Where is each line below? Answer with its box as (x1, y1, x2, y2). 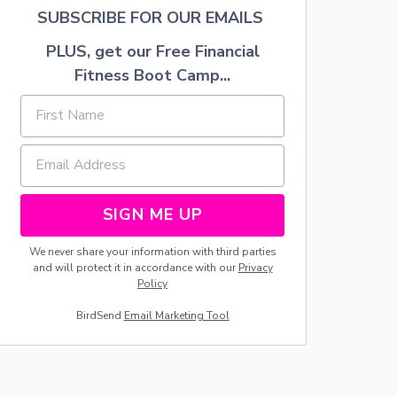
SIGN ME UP (102, 204, 203, 225)
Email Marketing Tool (123, 307, 230, 323)
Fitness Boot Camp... (74, 64, 230, 86)
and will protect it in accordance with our (32, 260, 238, 275)
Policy (137, 276, 167, 291)
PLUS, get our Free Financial (45, 40, 260, 62)
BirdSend (75, 307, 124, 323)
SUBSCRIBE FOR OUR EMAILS (37, 6, 268, 28)
